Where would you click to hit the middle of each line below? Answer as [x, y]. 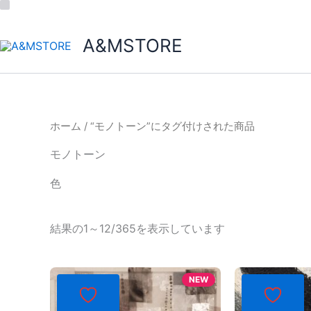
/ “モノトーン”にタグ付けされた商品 [168, 126]
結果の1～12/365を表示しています [137, 228]
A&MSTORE [133, 45]
